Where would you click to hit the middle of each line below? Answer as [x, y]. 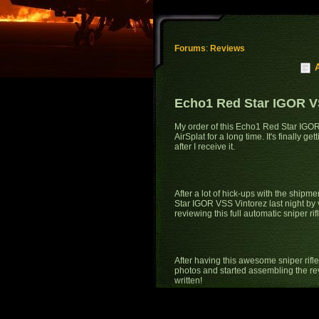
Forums [190, 49]
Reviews [228, 49]
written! [188, 281]
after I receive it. [205, 147]
